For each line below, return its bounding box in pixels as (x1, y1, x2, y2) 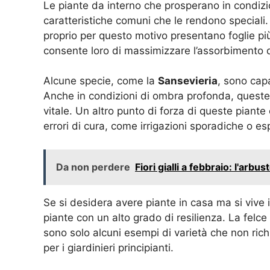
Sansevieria (158, 75, 218, 87)
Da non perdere (56, 160, 130, 173)
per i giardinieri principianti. (43, 241, 174, 254)
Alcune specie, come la (43, 75, 158, 87)
